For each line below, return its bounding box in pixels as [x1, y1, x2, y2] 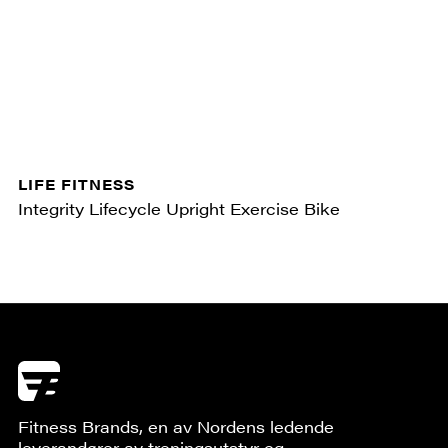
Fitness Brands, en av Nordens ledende [17, 414, 334, 438]
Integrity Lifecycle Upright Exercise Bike [17, 196, 340, 220]
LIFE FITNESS [17, 173, 135, 194]
